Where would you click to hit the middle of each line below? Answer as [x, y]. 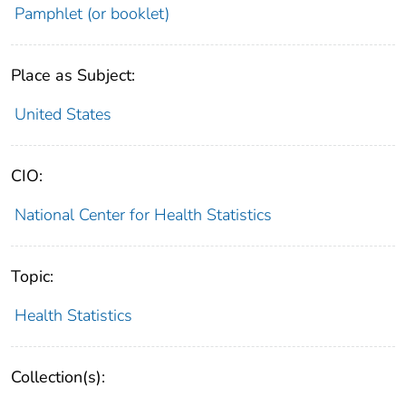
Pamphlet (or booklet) [92, 13]
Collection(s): [58, 377]
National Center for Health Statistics [143, 214]
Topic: [32, 276]
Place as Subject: [73, 75]
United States [63, 114]
